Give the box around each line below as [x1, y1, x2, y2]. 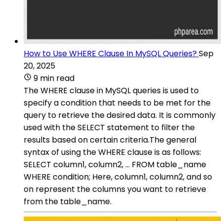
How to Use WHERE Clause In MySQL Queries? [24, 47, 197, 59]
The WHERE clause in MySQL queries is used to [24, 84, 199, 96]
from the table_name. [24, 195, 111, 207]
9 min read [34, 72, 74, 84]
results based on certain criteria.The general [24, 134, 196, 146]
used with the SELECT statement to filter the [24, 121, 195, 133]
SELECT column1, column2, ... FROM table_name [24, 158, 206, 170]
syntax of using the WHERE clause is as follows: [24, 146, 201, 158]
